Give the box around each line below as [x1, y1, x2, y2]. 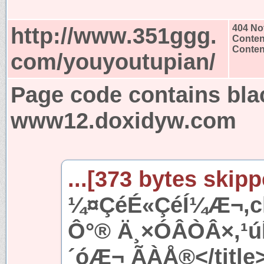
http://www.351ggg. [11, 22, 217, 48]
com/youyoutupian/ [11, 48, 216, 74]
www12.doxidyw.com [11, 107, 236, 133]
